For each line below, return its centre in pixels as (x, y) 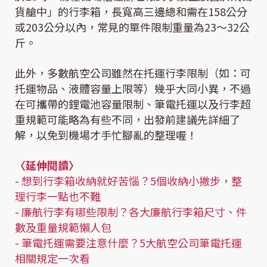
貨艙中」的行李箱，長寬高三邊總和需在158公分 (131, 12)
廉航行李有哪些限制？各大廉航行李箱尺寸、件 (134, 212)
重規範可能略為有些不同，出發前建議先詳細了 (128, 119)
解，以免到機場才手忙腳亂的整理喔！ (106, 135)
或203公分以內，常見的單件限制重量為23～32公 (132, 27)
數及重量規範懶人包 (63, 227)
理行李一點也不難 (58, 196)
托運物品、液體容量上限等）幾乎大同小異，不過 (133, 89)
